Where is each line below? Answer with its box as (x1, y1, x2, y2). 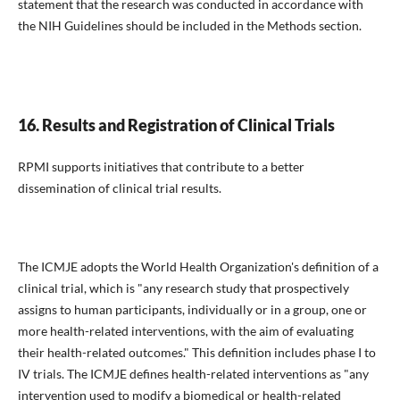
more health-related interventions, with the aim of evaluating (17, 322, 354, 338)
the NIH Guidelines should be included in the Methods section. (17, 17, 362, 33)
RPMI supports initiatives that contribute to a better (17, 158, 304, 174)
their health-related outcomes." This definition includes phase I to (17, 344, 376, 360)
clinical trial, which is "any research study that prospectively (17, 279, 349, 296)
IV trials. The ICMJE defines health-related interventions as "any (17, 365, 369, 381)
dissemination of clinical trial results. (17, 179, 221, 196)
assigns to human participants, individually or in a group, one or (17, 301, 367, 317)
